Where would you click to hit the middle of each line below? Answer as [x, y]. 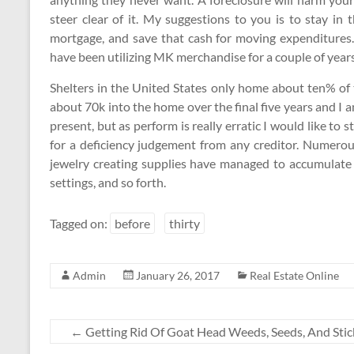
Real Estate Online [294, 275]
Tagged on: [80, 223]
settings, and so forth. [108, 182]
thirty [185, 223]
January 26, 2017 [178, 275]
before [132, 223]
